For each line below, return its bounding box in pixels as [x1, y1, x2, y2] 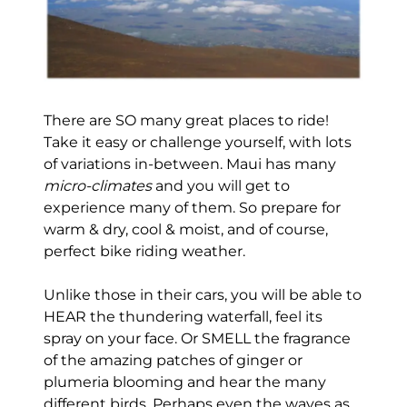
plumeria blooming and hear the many [43, 372, 326, 391]
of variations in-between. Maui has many [43, 154, 336, 173]
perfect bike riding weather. [43, 242, 249, 260]
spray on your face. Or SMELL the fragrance [43, 329, 351, 347]
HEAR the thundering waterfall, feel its [43, 307, 323, 325]
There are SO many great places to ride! [43, 111, 329, 129]
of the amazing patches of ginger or [43, 351, 303, 369]
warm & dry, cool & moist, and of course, [43, 220, 328, 238]
